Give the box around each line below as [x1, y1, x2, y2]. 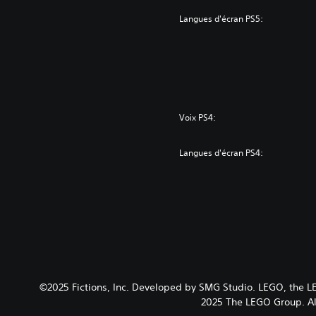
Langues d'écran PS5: [179, 12, 264, 25]
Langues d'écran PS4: [179, 146, 264, 159]
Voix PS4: [179, 111, 217, 123]
